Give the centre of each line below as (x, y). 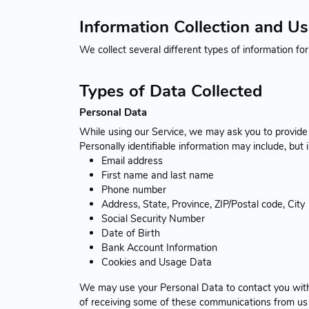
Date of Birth (131, 233)
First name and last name (158, 175)
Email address (132, 160)
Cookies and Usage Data (157, 262)
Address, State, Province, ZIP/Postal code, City (203, 204)
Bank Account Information (159, 247)
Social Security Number (153, 218)
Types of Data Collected (171, 91)
